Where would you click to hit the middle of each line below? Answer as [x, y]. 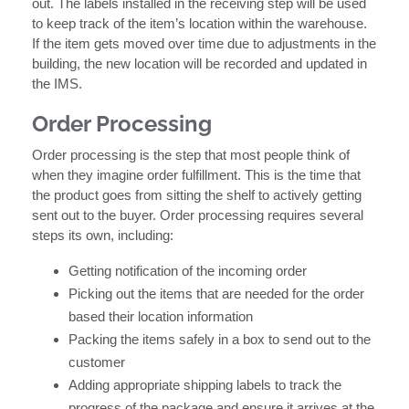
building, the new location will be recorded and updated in [199, 64]
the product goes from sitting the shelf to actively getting [197, 195]
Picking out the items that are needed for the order [216, 294]
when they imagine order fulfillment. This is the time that [196, 175]
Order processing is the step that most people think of [191, 155]
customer [97, 362]
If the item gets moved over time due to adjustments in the [204, 44]
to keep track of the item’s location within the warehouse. [199, 24]
